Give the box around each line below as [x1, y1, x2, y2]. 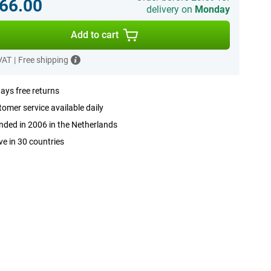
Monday [194, 4, 230, 15]
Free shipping [18, 55, 68, 65]
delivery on [146, 4, 195, 15]
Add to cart [71, 29, 119, 41]
